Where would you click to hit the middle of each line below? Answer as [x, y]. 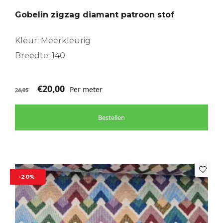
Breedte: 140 [40, 56]
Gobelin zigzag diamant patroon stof [95, 15]
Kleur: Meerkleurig [53, 41]
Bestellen [111, 118]
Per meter [86, 90]
